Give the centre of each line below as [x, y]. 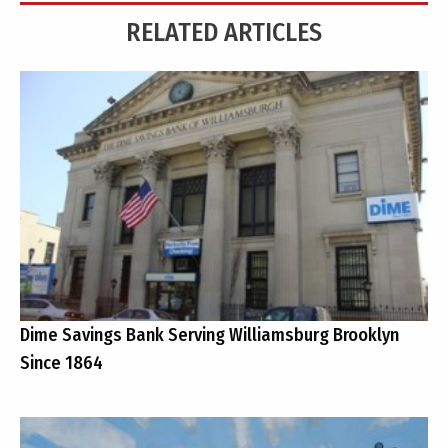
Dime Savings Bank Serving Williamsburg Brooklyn [209, 335]
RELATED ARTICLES [224, 32]
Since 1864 [61, 363]
